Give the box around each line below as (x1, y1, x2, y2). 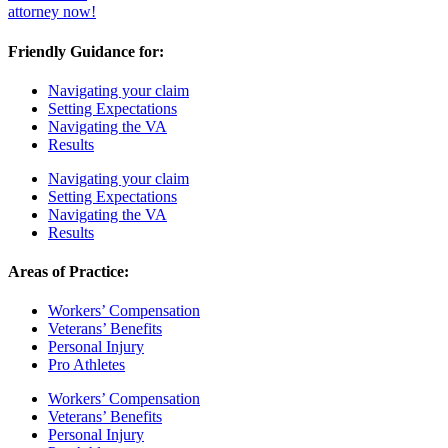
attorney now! (8, 3, 96, 21)
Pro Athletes (48, 356, 125, 374)
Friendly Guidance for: (8, 42, 164, 60)
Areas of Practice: (8, 263, 129, 281)
